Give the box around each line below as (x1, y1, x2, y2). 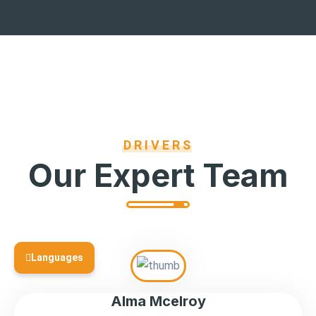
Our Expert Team (28, 156, 288, 195)
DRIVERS (123, 138, 193, 153)
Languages (31, 252, 83, 263)
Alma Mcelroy (110, 293, 206, 310)
